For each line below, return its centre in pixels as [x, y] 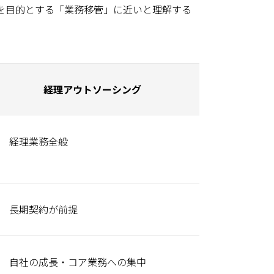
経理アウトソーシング [92, 89]
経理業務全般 [39, 141]
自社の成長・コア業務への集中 [78, 262]
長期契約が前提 [43, 209]
